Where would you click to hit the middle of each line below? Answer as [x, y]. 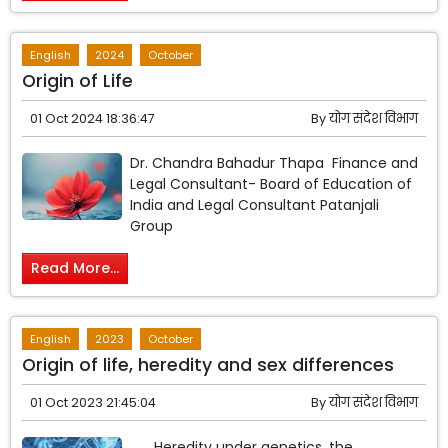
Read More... [75, 268]
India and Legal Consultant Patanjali [255, 205]
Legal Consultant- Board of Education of [271, 184]
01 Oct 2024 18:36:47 [93, 119]
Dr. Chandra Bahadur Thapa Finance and [274, 163]
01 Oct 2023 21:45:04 [93, 402]
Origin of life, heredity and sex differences [208, 365]
